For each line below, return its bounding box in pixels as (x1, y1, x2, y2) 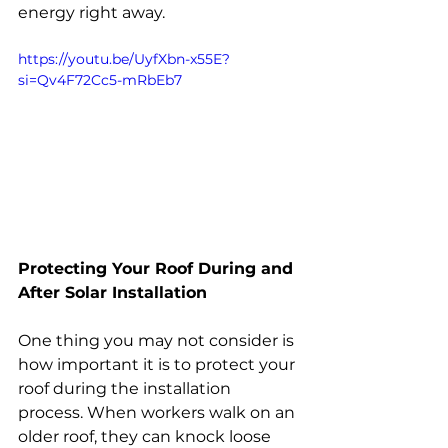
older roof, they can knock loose (18, 426, 275, 446)
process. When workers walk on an (18, 402, 299, 422)
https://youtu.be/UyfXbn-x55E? (18, 49, 230, 68)
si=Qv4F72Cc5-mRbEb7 (18, 70, 182, 89)
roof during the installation (18, 378, 235, 398)
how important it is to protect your (18, 354, 299, 374)
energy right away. (18, 2, 165, 22)
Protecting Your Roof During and (18, 258, 298, 278)
